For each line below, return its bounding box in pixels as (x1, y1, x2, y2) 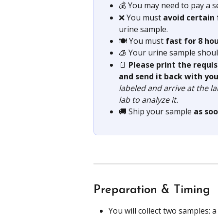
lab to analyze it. (119, 94, 178, 105)
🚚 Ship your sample (119, 106, 194, 117)
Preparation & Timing (93, 184, 210, 197)
